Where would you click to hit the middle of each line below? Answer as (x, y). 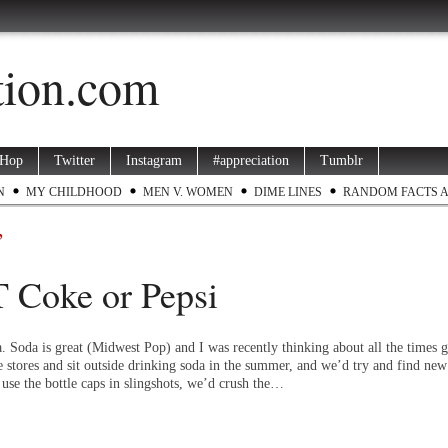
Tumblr (341, 160)
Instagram (154, 160)
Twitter (74, 160)
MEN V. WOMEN (188, 192)
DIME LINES (288, 192)
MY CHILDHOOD (74, 192)
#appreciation (251, 160)
